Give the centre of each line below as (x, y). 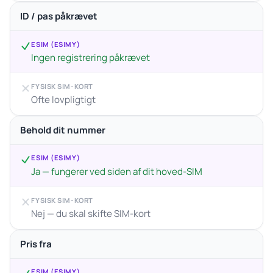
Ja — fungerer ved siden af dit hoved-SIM (117, 171)
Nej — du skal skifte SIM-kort (91, 213)
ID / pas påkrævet (59, 16)
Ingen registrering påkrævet (91, 57)
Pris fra (36, 244)
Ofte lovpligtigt (64, 100)
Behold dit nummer (63, 130)
